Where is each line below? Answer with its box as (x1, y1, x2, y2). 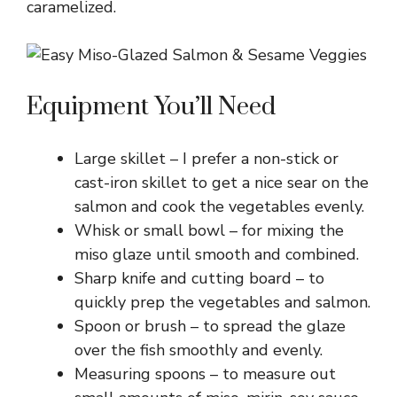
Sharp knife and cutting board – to (74, 267, 324, 289)
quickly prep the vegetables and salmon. (74, 291, 370, 313)
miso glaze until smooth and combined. (74, 243, 359, 265)
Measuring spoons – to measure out (74, 362, 336, 385)
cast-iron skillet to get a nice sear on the (74, 171, 369, 193)
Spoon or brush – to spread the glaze (74, 315, 346, 337)
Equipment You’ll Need (27, 90, 276, 122)
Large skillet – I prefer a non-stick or (74, 147, 339, 169)
